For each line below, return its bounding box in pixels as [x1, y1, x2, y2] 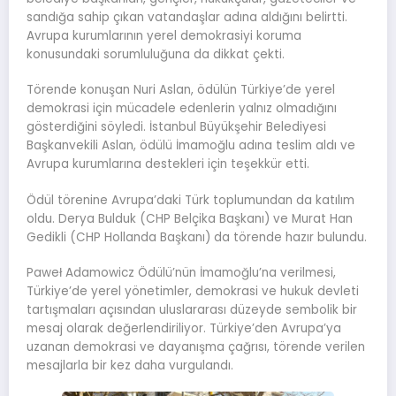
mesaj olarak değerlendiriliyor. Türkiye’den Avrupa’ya [27, 319, 341, 337]
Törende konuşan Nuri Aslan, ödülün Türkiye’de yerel [27, 81, 335, 99]
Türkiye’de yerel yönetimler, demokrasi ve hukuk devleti [27, 282, 359, 300]
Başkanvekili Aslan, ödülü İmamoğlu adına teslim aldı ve [27, 137, 355, 155]
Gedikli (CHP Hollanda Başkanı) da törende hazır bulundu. [27, 228, 367, 246]
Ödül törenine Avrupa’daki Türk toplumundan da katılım [27, 191, 354, 209]
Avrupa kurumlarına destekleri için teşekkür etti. [27, 156, 309, 173]
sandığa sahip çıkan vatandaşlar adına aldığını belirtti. [27, 9, 347, 27]
